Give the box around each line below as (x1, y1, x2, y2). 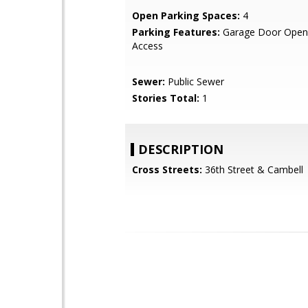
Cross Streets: (132, 163, 202, 176)
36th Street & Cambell (202, 163, 303, 176)
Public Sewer (165, 75, 224, 88)
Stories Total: (132, 91, 199, 104)
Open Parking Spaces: (132, 9, 240, 22)
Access (132, 39, 163, 52)
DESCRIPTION (138, 141, 223, 157)
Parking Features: (132, 25, 220, 38)
